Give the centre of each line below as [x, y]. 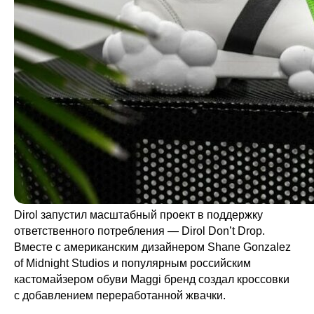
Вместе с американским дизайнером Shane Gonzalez [152, 247]
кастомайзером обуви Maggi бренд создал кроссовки [152, 279]
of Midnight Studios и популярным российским [132, 263]
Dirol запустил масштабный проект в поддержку [138, 215]
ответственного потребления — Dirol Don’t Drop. [139, 231]
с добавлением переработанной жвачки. [120, 295]
